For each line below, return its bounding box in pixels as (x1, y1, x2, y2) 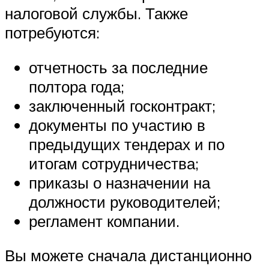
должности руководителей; (29, 192, 220, 211)
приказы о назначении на (29, 172, 210, 192)
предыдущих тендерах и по (29, 134, 225, 154)
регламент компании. (29, 211, 180, 231)
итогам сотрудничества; (29, 153, 199, 173)
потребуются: (5, 23, 100, 43)
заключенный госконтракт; (29, 95, 216, 115)
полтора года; (29, 76, 124, 96)
